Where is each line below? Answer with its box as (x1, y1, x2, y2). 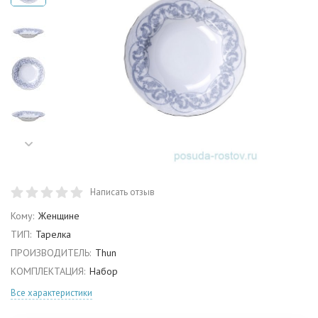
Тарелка (35, 228, 71, 241)
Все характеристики (11, 287, 92, 299)
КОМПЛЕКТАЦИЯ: (11, 265, 85, 278)
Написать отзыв (90, 186, 155, 198)
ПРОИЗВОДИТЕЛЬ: (11, 246, 91, 259)
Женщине (38, 209, 79, 222)
